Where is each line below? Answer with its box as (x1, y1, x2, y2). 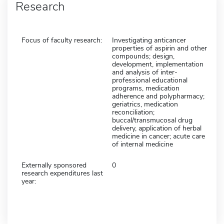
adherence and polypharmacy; (112, 91, 204, 101)
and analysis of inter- (112, 67, 177, 77)
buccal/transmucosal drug (112, 115, 192, 125)
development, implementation (112, 59, 203, 69)
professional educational (112, 75, 187, 85)
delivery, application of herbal (112, 123, 201, 133)
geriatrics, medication (112, 99, 178, 109)
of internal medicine (112, 139, 173, 149)
